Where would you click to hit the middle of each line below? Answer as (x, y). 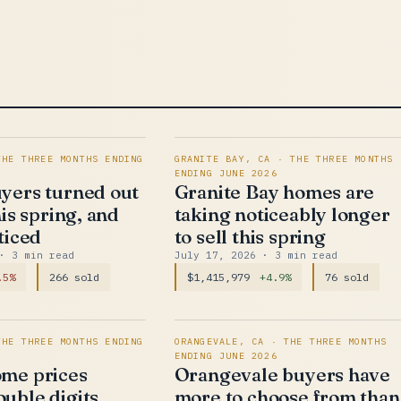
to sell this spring (250, 236)
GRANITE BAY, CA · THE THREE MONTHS (284, 159)
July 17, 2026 (218, 255)
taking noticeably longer (282, 214)
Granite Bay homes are (274, 192)
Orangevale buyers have (282, 374)
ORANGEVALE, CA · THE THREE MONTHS (281, 341)
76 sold (346, 277)
